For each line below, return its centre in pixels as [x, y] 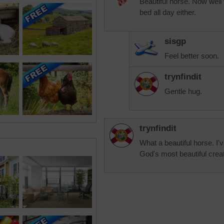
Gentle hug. [183, 91]
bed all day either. [168, 12]
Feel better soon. [192, 56]
